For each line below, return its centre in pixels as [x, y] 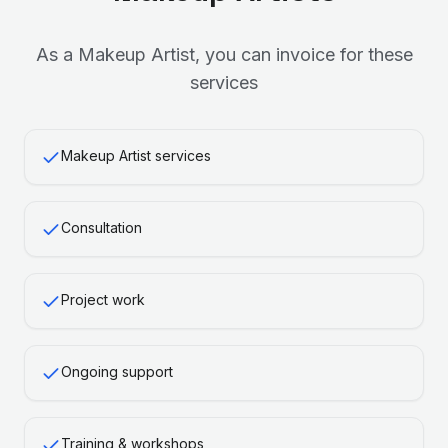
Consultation [101, 227]
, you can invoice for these [303, 54]
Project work [103, 299]
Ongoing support [117, 371]
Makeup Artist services [136, 155]
